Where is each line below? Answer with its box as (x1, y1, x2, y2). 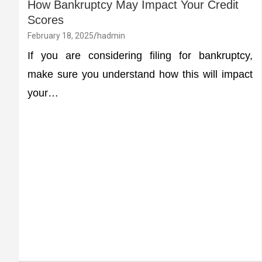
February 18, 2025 (27, 31, 94, 40)
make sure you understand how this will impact (27, 68, 253, 80)
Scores (27, 13, 67, 26)
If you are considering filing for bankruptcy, (27, 50, 253, 61)
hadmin (97, 31, 125, 40)
